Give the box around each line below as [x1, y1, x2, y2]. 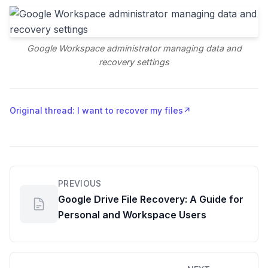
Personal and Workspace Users [58, 209, 206, 221]
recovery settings [99, 57, 169, 68]
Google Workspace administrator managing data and [26, 43, 242, 54]
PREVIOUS [58, 178, 102, 189]
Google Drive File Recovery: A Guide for [58, 193, 243, 206]
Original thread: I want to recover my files [10, 105, 183, 116]
